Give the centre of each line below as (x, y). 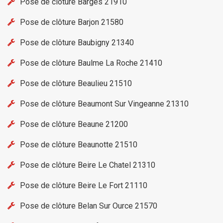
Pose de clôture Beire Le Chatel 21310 (88, 165)
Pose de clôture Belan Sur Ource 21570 (89, 206)
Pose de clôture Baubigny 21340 (77, 43)
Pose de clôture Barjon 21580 (72, 22)
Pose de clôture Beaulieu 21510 (76, 84)
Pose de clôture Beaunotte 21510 (79, 145)
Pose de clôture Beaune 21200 (74, 124)
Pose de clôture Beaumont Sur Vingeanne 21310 (104, 104)
